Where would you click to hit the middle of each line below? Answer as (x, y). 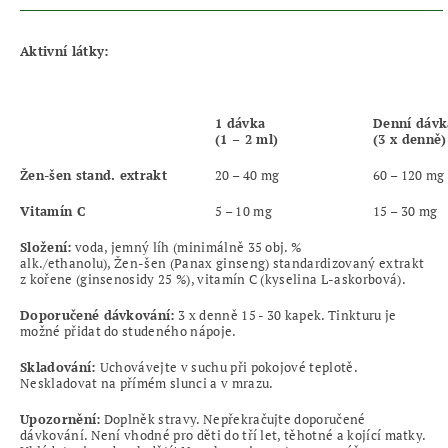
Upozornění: (60, 418)
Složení (44, 246)
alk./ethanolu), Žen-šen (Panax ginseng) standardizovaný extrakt (222, 262)
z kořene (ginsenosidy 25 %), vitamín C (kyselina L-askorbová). (213, 278)
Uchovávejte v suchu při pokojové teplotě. (228, 366)
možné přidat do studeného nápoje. (128, 330)
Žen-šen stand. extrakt (94, 174)
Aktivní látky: (64, 50)
